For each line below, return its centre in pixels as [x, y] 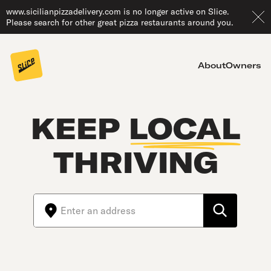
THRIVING [135, 162]
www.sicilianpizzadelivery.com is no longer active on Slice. [118, 11]
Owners [243, 65]
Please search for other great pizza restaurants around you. [120, 22]
